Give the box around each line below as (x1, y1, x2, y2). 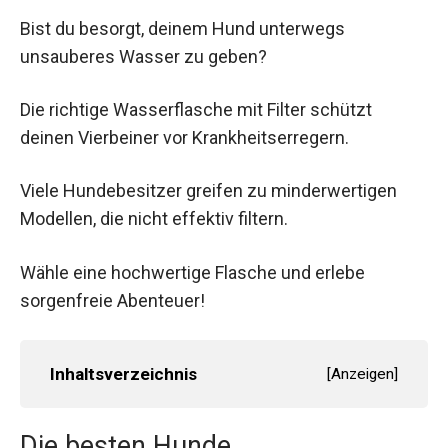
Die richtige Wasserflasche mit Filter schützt (20, 99, 372, 121)
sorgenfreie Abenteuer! (20, 289, 205, 311)
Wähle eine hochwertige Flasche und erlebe (20, 261, 365, 283)
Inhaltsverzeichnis (50, 363, 197, 384)
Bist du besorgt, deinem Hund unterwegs (20, 18, 345, 39)
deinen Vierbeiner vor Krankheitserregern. (20, 127, 349, 149)
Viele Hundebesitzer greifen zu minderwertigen (20, 180, 397, 202)
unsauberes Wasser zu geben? (20, 46, 267, 67)
